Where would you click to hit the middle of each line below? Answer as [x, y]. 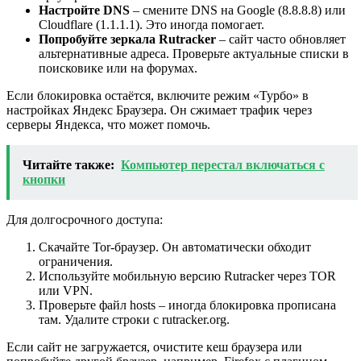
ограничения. [76, 261]
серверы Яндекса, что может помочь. [108, 124]
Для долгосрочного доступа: [85, 219]
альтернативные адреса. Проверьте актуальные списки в [194, 53]
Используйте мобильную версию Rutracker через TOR [187, 276]
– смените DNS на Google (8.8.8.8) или [238, 10]
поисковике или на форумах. [118, 68]
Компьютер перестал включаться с [223, 164]
